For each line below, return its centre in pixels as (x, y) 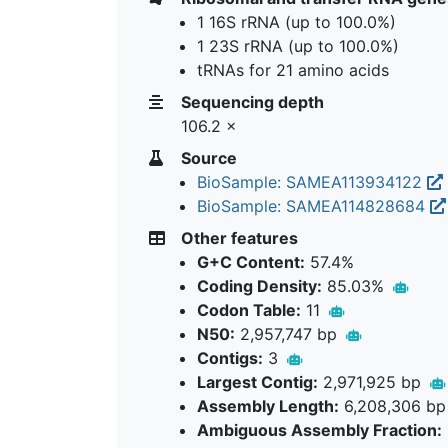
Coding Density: (259, 285)
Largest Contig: (257, 381)
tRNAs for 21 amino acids (293, 69)
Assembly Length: (268, 405)
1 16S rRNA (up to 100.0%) (296, 21)
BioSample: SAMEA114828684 (313, 205)
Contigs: (230, 357)
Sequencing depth (250, 101)
